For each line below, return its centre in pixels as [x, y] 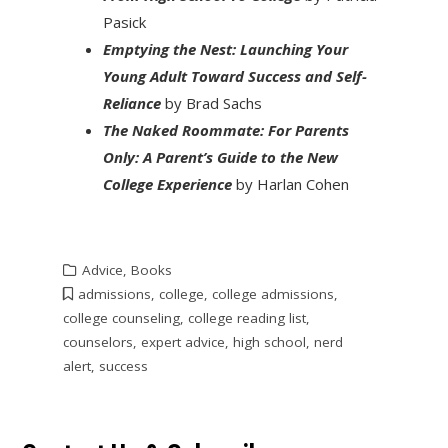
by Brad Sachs [213, 102]
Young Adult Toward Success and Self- [234, 75]
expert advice [182, 341]
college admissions [272, 293]
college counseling [121, 317]
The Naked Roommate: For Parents [225, 129]
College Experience [167, 183]
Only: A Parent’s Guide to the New [220, 156]
